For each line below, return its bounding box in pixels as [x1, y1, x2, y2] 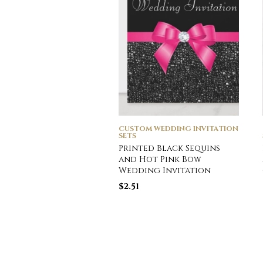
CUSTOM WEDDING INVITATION [119, 124, 238, 134]
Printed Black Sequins [119, 143, 220, 154]
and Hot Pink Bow [119, 154, 201, 166]
